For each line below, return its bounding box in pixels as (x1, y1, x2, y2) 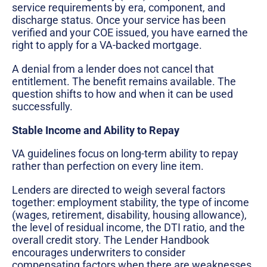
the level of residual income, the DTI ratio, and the (12, 221, 245, 234)
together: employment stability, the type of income (12, 195, 249, 209)
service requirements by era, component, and (12, 1, 225, 14)
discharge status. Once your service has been (12, 14, 226, 27)
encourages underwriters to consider (12, 246, 185, 259)
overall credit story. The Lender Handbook (12, 233, 209, 246)
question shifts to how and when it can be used (12, 88, 233, 100)
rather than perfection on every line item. (12, 160, 204, 173)
